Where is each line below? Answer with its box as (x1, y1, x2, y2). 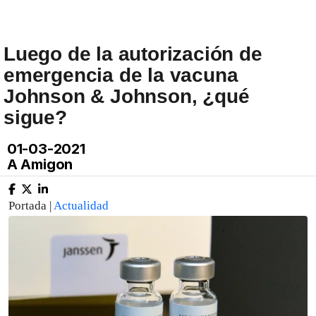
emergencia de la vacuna (4, 64, 238, 86)
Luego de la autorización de (4, 43, 262, 65)
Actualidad (54, 199, 109, 212)
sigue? (4, 107, 67, 128)
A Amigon (4, 156, 73, 173)
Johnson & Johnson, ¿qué (4, 85, 250, 107)
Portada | (8, 199, 54, 212)
